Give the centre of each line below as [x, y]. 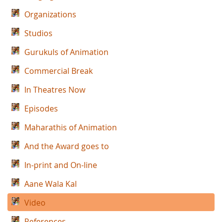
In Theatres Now [55, 90]
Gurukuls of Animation [66, 52]
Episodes [41, 109]
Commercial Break [58, 71]
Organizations [50, 14]
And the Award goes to [67, 146]
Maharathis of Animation [71, 127]
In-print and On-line [61, 165]
